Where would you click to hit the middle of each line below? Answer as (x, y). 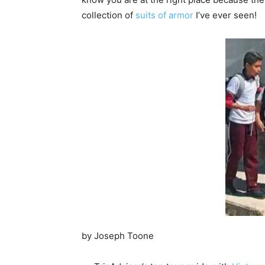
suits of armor (164, 15)
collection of (109, 15)
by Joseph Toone (118, 236)
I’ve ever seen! (225, 15)
